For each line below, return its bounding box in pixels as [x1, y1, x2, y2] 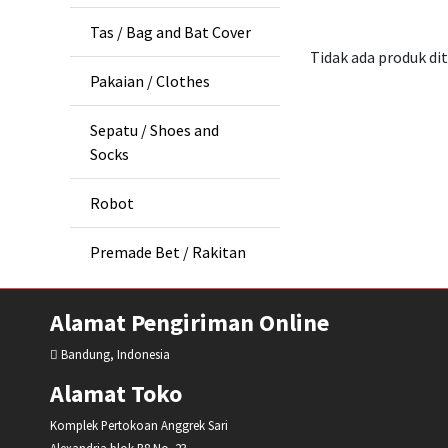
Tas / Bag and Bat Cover [90, 22, 251, 43]
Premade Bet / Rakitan [90, 242, 246, 263]
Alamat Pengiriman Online [50, 307, 329, 339]
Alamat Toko [50, 378, 182, 410]
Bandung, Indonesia [58, 346, 170, 363]
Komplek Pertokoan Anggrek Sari [50, 417, 228, 434]
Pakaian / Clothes [90, 71, 210, 92]
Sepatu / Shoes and [90, 120, 219, 141]
